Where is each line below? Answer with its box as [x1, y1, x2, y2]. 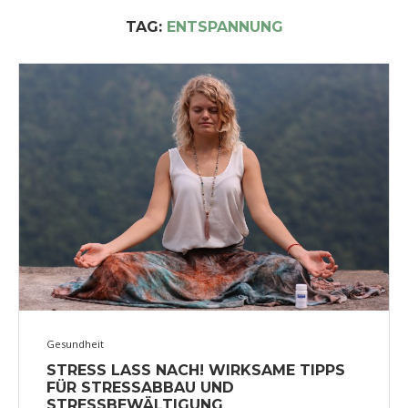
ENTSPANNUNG [166, 18, 283, 36]
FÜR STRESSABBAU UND [46, 378, 234, 396]
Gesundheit [46, 336, 104, 351]
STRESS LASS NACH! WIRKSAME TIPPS [46, 361, 345, 379]
